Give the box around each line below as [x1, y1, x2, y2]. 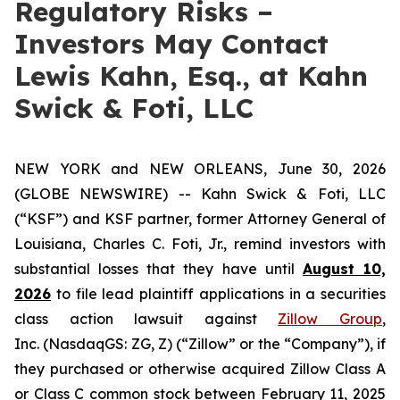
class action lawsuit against [14, 310, 279, 328]
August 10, [302, 260, 387, 278]
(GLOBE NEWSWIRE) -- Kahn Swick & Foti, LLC [14, 185, 386, 203]
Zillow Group [278, 310, 383, 328]
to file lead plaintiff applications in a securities [51, 285, 386, 303]
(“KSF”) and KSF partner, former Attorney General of [14, 210, 386, 228]
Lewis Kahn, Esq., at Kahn [14, 59, 368, 93]
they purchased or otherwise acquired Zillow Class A [14, 360, 386, 378]
